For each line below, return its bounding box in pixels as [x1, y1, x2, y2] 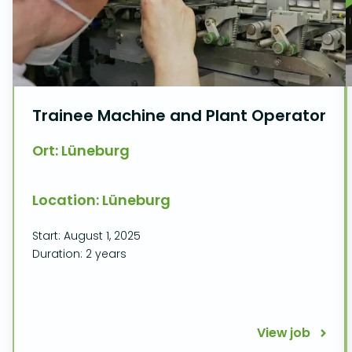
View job [256, 324, 310, 342]
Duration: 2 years [32, 246, 126, 262]
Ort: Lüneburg [32, 141, 130, 160]
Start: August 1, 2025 [32, 228, 141, 244]
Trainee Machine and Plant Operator [32, 104, 326, 126]
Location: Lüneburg [32, 190, 170, 210]
